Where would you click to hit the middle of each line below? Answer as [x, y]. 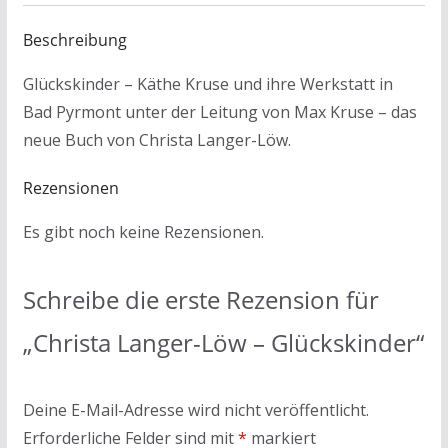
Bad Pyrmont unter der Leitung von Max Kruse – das [219, 111]
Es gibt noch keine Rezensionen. [143, 231]
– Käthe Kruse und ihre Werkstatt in [258, 83]
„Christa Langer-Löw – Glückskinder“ [223, 342]
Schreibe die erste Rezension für [200, 299]
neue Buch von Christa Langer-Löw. [156, 139]
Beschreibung [74, 39]
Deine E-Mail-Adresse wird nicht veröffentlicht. [195, 409]
